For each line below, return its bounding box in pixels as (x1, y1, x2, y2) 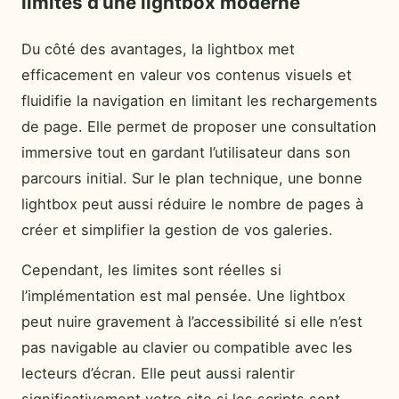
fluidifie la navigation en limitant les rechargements (21, 91, 378, 110)
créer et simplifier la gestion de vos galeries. (21, 220, 333, 239)
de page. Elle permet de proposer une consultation (21, 117, 377, 135)
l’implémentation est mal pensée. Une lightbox (21, 287, 346, 305)
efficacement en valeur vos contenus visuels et (21, 65, 352, 84)
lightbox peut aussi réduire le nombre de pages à (21, 194, 363, 213)
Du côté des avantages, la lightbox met (21, 39, 295, 58)
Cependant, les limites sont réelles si (21, 261, 281, 280)
